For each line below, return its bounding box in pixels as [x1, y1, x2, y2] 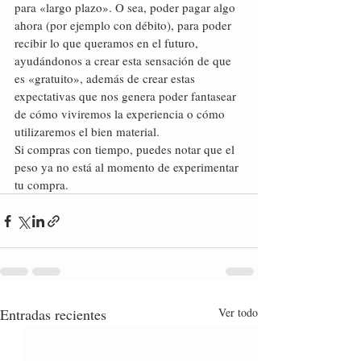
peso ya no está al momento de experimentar [15, 159, 242, 175]
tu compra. [15, 176, 68, 193]
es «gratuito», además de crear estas [15, 70, 198, 86]
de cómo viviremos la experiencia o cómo [15, 106, 228, 122]
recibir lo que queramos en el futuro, [15, 35, 201, 51]
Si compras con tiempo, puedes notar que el [15, 141, 238, 157]
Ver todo [218, 305, 258, 320]
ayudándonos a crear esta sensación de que [15, 52, 234, 68]
